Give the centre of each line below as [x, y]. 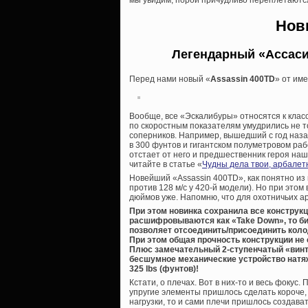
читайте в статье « [166, 165]
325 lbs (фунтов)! [164, 269]
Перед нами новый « [170, 79]
